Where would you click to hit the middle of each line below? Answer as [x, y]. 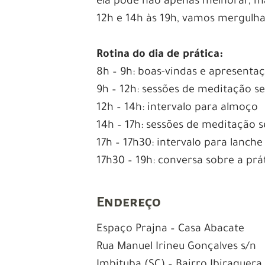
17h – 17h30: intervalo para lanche [180, 143]
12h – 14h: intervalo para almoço [177, 108]
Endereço [129, 201]
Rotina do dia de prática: [160, 55]
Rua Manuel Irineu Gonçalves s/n [177, 247]
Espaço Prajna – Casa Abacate [171, 229]
